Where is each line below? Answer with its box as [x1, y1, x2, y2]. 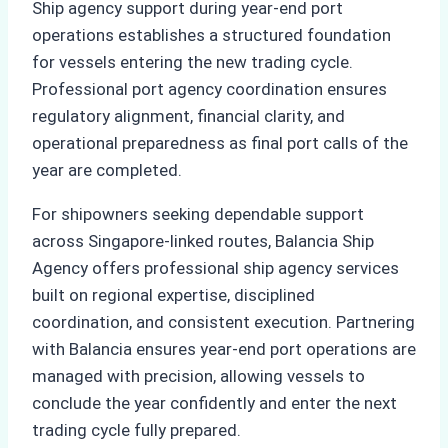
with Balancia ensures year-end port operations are [32, 338, 416, 359]
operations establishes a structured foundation [32, 24, 391, 45]
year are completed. [32, 159, 182, 180]
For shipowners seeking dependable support [32, 203, 364, 224]
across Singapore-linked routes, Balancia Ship [32, 230, 374, 251]
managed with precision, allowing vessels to [32, 365, 365, 386]
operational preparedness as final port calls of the [32, 132, 408, 153]
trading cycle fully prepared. [32, 419, 241, 440]
